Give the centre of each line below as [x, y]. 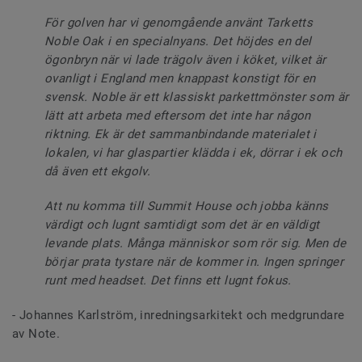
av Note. [36, 334]
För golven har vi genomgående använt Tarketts [179, 23]
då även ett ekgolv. [98, 172]
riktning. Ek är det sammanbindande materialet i [181, 135]
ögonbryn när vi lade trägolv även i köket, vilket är [185, 60]
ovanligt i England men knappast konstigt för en [180, 79]
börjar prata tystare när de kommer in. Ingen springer [194, 262]
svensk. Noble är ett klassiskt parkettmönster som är [197, 97]
